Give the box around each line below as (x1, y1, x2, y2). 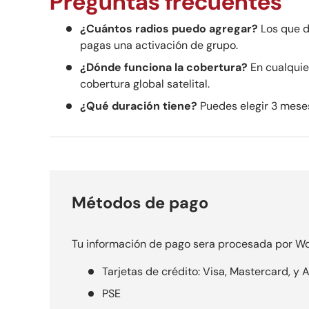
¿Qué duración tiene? (80, 99, 197, 114)
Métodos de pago (72, 192, 208, 214)
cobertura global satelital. (80, 77, 210, 92)
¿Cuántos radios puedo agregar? (80, 21, 258, 37)
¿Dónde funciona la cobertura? (80, 60, 248, 75)
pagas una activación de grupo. (80, 38, 238, 53)
